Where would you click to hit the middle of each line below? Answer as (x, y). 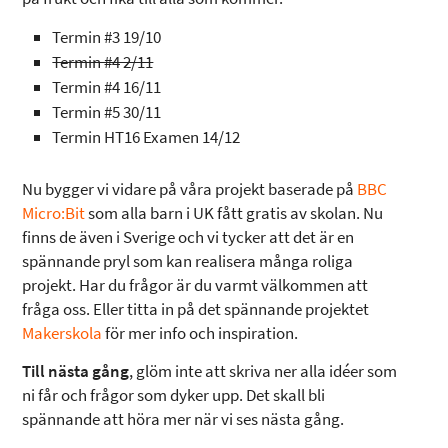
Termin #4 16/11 (107, 87)
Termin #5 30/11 (107, 112)
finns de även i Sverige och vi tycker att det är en (188, 237)
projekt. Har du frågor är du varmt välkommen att (195, 285)
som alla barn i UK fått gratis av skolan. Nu (234, 213)
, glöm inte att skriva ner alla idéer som (263, 371)
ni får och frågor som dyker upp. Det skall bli (174, 395)
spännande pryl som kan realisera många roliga (188, 261)
